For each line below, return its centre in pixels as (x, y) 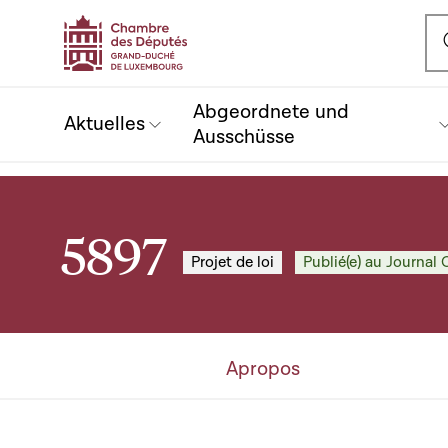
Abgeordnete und (271, 111)
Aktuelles (104, 124)
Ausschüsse (244, 136)
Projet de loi (232, 262)
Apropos (263, 369)
